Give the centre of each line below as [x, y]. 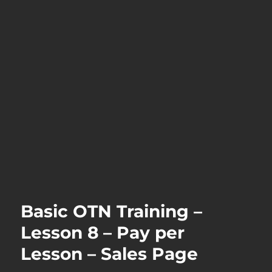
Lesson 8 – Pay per [103, 232]
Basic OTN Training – [112, 211]
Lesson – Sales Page [110, 253]
